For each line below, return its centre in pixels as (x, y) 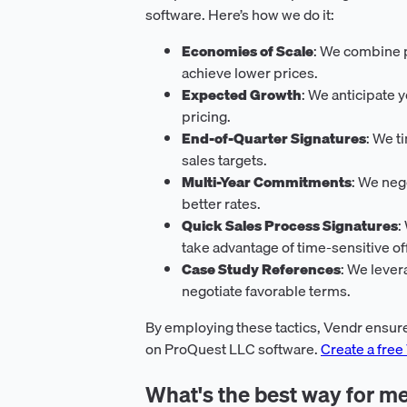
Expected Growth (242, 94)
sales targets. (224, 159)
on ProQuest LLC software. (233, 348)
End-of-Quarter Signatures (274, 138)
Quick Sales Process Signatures (290, 225)
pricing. (206, 116)
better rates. (221, 203)
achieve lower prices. (250, 72)
